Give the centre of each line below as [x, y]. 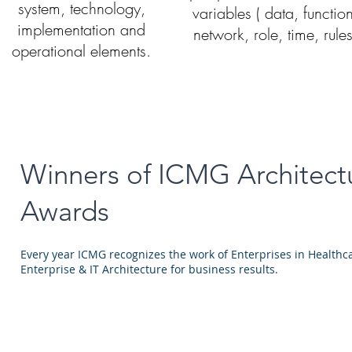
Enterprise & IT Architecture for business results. [149, 269]
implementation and [82, 29]
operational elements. [82, 50]
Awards [65, 211]
